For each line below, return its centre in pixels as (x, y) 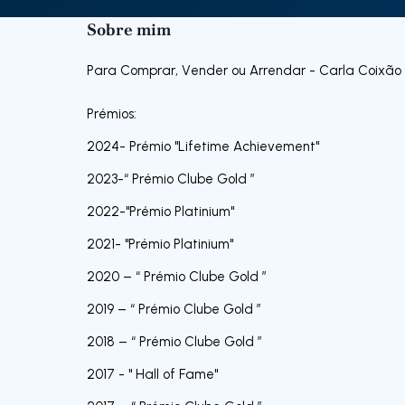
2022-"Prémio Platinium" (160, 211)
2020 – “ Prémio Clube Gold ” (177, 276)
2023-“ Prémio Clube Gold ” (173, 179)
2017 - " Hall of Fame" (152, 374)
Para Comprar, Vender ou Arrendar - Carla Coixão (244, 70)
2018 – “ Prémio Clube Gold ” (174, 341)
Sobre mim (129, 29)
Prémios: (112, 113)
